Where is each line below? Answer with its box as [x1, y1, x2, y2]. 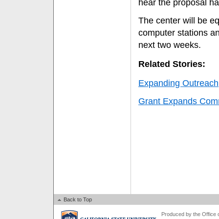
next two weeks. [138, 40, 201, 50]
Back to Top [62, 197, 92, 202]
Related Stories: [138, 59, 205, 69]
